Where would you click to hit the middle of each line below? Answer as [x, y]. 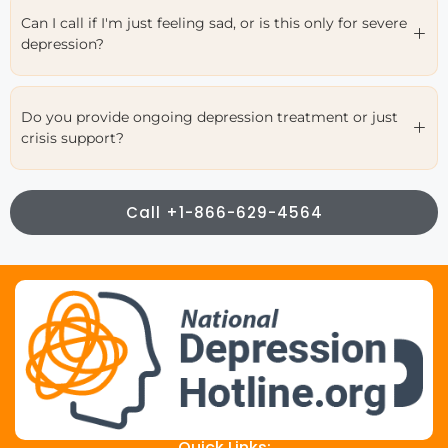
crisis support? [72, 137]
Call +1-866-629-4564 [224, 212]
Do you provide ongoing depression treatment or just [209, 116]
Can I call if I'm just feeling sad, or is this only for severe [214, 22]
